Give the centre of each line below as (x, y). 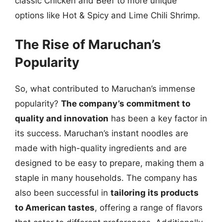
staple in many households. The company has (106, 178)
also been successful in (63, 193)
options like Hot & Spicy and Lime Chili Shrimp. (108, 15)
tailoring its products (155, 193)
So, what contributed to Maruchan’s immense (105, 88)
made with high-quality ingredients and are (101, 148)
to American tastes (55, 207)
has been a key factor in (158, 118)
